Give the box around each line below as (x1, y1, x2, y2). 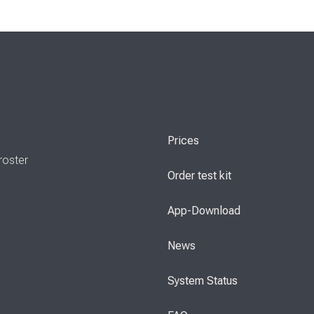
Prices (168, 134, 199, 148)
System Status (168, 274, 238, 288)
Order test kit (168, 169, 231, 183)
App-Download (168, 204, 240, 218)
